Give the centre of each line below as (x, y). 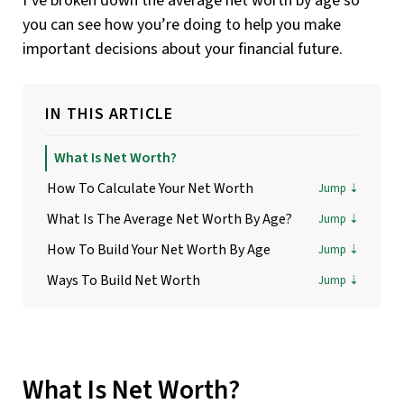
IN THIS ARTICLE (109, 115)
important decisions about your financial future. (183, 50)
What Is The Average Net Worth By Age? (170, 220)
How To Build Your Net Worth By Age (159, 250)
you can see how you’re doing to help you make (182, 25)
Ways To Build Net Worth (124, 281)
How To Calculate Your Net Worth (150, 189)
